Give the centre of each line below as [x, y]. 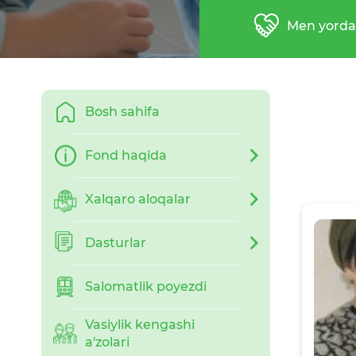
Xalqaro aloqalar [138, 199]
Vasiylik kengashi [140, 325]
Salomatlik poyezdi [146, 286]
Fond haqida [126, 155]
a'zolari [107, 342]
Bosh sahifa [122, 111]
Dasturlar [116, 242]
